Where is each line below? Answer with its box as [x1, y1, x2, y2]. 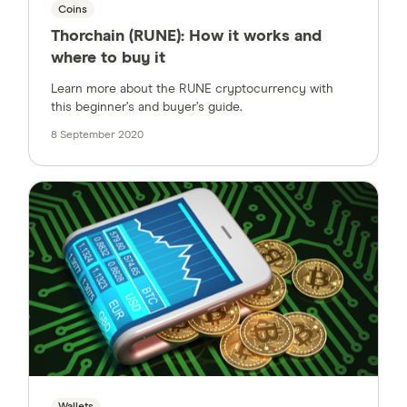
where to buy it [51, 50, 165, 67]
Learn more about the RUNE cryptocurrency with [51, 83, 333, 96]
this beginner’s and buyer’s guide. [51, 101, 243, 114]
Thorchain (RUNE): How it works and [51, 28, 322, 45]
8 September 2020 [51, 130, 144, 142]
